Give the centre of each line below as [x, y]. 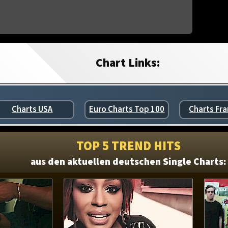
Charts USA [32, 109]
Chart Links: [128, 63]
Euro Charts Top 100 [127, 109]
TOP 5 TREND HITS [128, 146]
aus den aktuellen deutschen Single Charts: [128, 162]
